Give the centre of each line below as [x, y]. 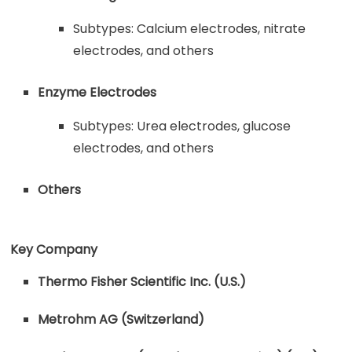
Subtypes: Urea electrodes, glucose [182, 126]
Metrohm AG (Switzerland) [121, 319]
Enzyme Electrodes [97, 92]
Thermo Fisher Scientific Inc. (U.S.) [142, 282]
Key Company [54, 249]
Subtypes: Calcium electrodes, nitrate [190, 29]
